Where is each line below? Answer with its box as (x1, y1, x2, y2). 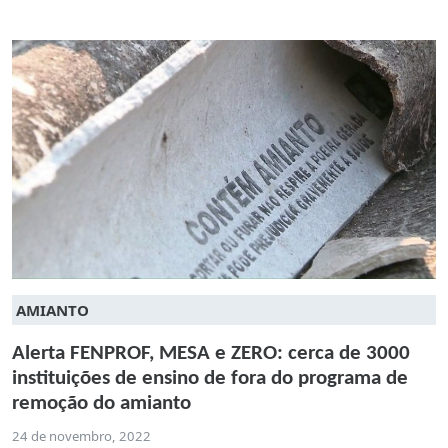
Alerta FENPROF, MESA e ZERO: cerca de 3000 (12, 342, 410, 364)
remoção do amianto (12, 392, 191, 414)
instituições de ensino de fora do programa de (12, 367, 408, 389)
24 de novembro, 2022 (12, 426, 151, 445)
